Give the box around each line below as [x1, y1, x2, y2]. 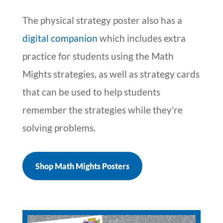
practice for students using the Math [22, 50, 174, 62]
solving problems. [22, 121, 98, 133]
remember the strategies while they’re [22, 104, 183, 115]
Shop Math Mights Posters [35, 161, 129, 171]
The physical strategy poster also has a [22, 14, 182, 26]
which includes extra [97, 32, 186, 44]
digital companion [22, 32, 98, 44]
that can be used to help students [22, 86, 160, 98]
